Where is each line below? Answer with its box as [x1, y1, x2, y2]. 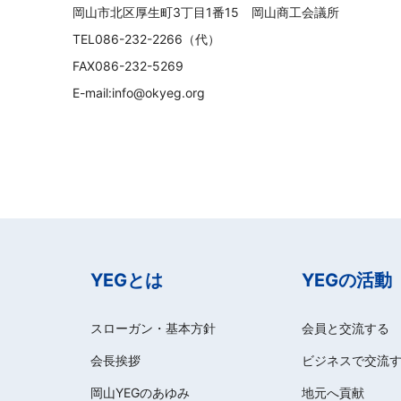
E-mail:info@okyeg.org [73, 85, 205, 100]
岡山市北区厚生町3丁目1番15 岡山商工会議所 [73, 4, 352, 20]
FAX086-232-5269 [73, 58, 183, 73]
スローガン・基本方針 [90, 320, 216, 336]
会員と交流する [302, 320, 390, 336]
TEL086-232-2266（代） [73, 31, 220, 47]
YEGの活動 [302, 269, 393, 291]
